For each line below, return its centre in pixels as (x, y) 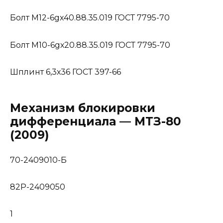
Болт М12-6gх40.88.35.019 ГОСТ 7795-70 (90, 18)
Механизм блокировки (83, 108)
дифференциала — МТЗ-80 (96, 121)
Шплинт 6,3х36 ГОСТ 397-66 (65, 72)
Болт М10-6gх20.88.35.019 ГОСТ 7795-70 (90, 45)
